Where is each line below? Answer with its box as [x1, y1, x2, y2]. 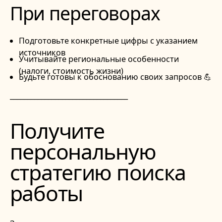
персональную [9, 136, 156, 166]
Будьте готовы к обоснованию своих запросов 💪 [18, 71, 212, 83]
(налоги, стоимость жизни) [18, 65, 123, 76]
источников [18, 47, 65, 58]
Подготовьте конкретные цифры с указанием [18, 35, 198, 47]
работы [9, 178, 83, 208]
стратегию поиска [9, 157, 186, 187]
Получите [9, 115, 105, 145]
